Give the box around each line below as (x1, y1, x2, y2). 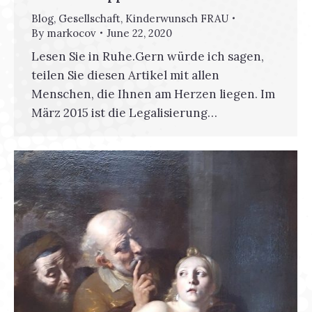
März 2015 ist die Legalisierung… (31, 104, 217, 120)
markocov (47, 26, 96, 40)
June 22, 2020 (107, 26, 172, 40)
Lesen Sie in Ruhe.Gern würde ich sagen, (31, 48, 264, 64)
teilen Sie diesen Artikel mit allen (31, 67, 219, 83)
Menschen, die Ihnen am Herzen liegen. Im (31, 86, 275, 102)
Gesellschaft (58, 11, 120, 25)
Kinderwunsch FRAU (125, 11, 228, 25)
